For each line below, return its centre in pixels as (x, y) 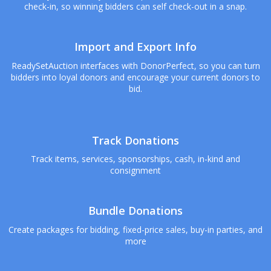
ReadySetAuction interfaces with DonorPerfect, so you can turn (135, 66)
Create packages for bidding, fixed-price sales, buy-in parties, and (135, 229)
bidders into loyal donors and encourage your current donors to (135, 77)
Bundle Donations (135, 211)
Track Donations (135, 140)
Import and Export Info (135, 47)
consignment (135, 171)
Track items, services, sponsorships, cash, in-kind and (135, 159)
